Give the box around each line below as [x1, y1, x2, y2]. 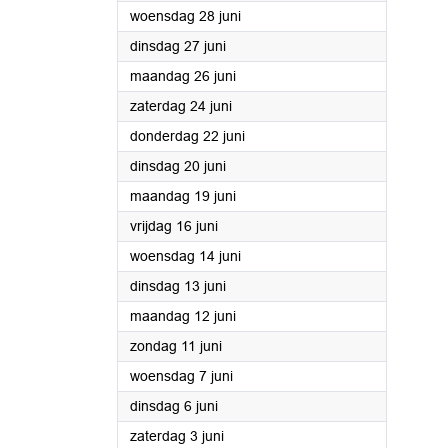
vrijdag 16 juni [130, 218, 218, 234]
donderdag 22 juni [130, 128, 245, 144]
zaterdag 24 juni [130, 98, 232, 114]
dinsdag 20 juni [130, 158, 226, 174]
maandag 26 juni [130, 68, 236, 84]
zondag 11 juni [130, 338, 222, 354]
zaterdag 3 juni [130, 428, 224, 444]
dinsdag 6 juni [130, 398, 218, 414]
